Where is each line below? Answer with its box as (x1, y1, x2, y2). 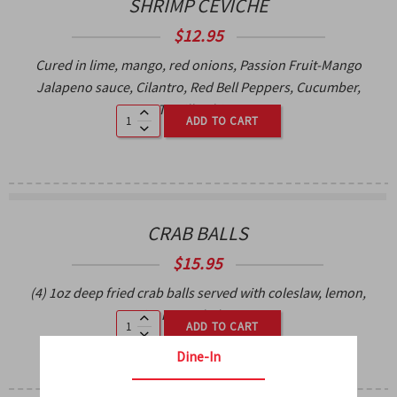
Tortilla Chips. (157, 99, 240, 118)
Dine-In (175, 347, 221, 365)
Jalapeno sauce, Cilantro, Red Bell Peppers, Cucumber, (36, 77, 361, 96)
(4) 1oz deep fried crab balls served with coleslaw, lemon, (29, 283, 366, 301)
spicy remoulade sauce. (128, 305, 268, 323)
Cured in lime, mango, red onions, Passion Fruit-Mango (35, 55, 362, 74)
